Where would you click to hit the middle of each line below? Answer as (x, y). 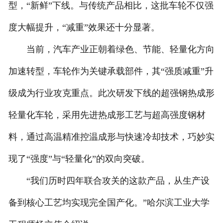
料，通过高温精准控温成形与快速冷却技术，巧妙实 (111, 137)
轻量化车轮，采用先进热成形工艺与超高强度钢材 (107, 115)
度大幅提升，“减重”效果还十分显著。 (84, 28)
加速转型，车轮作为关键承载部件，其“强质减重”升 (111, 71)
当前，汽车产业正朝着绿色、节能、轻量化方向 (111, 50)
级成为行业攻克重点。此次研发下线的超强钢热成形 (111, 93)
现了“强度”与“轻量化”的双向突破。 (79, 159)
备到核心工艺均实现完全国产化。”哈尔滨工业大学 (109, 203)
